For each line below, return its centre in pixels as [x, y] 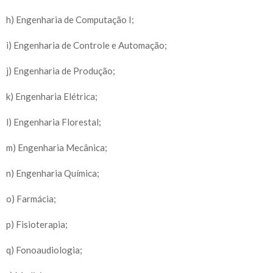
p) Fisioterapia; [37, 224]
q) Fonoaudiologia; [44, 250]
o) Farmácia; [31, 198]
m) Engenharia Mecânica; [57, 147]
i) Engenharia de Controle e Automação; [87, 45]
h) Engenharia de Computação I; [70, 19]
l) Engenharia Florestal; [54, 122]
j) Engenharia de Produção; [61, 70]
